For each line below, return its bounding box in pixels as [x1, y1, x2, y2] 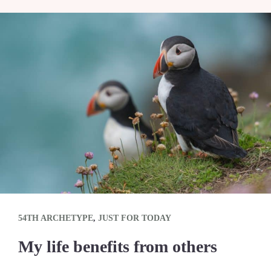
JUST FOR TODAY [98, 213, 171, 223]
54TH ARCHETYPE [18, 213, 93, 223]
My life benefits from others [18, 237, 217, 256]
